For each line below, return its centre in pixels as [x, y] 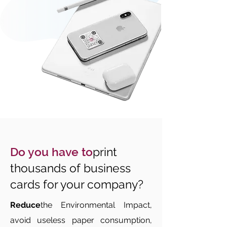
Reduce [25, 205]
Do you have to [51, 152]
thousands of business [70, 168]
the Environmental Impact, [96, 205]
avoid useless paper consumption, [81, 220]
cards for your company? [77, 184]
